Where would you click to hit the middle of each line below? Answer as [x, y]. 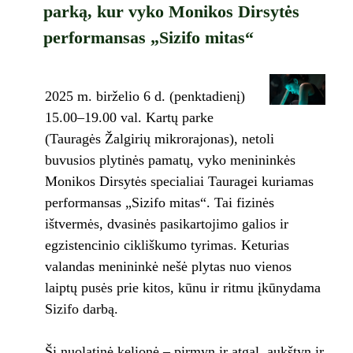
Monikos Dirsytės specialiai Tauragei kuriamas [179, 182]
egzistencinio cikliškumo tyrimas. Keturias [167, 245]
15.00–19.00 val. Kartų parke [129, 118]
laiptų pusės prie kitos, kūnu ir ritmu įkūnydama [182, 288]
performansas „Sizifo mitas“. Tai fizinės [159, 203]
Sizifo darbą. [81, 309]
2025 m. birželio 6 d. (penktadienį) [145, 97]
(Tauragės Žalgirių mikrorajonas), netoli [159, 139]
